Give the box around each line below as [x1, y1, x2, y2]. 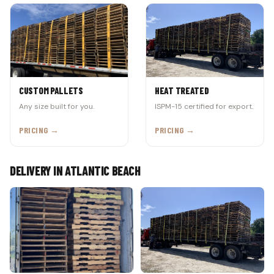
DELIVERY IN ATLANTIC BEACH [10, 163, 141, 178]
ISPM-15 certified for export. [155, 102, 253, 111]
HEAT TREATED [155, 85, 209, 96]
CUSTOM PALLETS [19, 85, 83, 96]
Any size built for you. [19, 102, 94, 111]
